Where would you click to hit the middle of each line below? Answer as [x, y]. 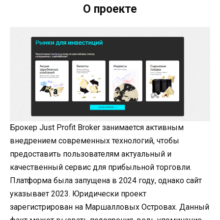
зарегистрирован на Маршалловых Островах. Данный [110, 207]
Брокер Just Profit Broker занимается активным [97, 128]
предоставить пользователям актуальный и [91, 154]
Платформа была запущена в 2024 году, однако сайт [106, 181]
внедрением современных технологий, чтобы [95, 141]
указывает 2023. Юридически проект [78, 194]
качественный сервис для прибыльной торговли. [101, 167]
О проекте [110, 9]
